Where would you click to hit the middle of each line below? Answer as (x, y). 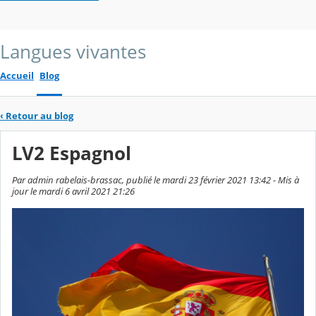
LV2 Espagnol (72, 154)
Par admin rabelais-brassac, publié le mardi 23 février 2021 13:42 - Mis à (156, 180)
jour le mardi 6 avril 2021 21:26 (73, 191)
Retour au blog (39, 116)
